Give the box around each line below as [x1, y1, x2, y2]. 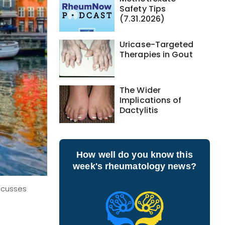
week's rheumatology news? [73, 161, 196, 171]
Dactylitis [120, 104, 158, 116]
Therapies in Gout [120, 49, 193, 60]
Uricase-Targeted [120, 39, 194, 50]
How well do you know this [76, 150, 193, 160]
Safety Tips [120, 3, 166, 15]
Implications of [120, 94, 182, 106]
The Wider [120, 84, 161, 96]
